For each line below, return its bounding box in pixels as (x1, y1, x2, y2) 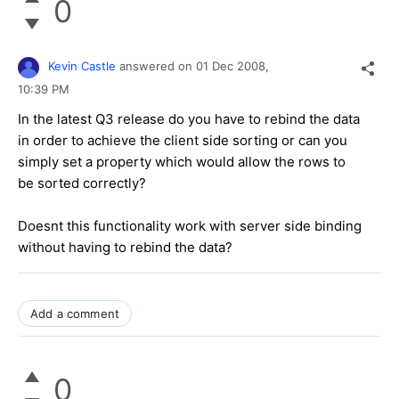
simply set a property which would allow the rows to (18, 152, 346, 170)
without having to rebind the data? (18, 238, 232, 256)
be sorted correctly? (18, 174, 146, 191)
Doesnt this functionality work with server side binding (18, 216, 362, 234)
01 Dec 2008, (196, 59, 273, 74)
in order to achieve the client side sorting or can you (18, 131, 347, 149)
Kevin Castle (48, 59, 116, 74)
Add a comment (30, 305, 120, 321)
